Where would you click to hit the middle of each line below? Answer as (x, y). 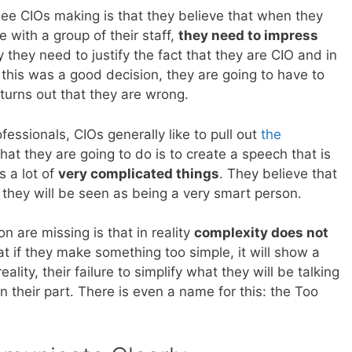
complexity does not (261, 233)
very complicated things (139, 173)
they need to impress (248, 36)
